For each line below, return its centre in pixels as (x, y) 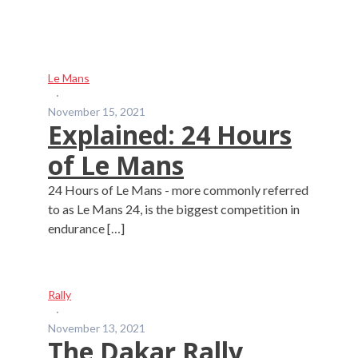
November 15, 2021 (97, 111)
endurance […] (86, 228)
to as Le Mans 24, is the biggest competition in (174, 209)
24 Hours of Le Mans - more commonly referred (178, 190)
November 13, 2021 (97, 328)
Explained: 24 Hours (170, 135)
